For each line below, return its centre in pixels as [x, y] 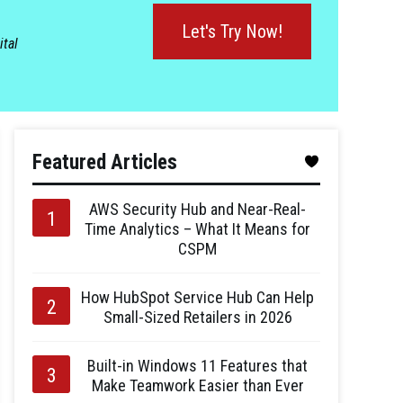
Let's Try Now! [232, 31]
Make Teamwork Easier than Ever [197, 385]
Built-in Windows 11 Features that [197, 366]
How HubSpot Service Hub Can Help [197, 297]
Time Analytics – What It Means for [197, 229]
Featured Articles [105, 162]
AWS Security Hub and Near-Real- [197, 209]
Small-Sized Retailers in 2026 [197, 317]
